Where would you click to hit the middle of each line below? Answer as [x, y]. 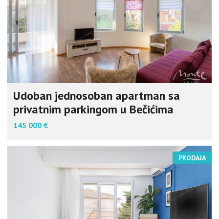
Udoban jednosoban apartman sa [97, 95]
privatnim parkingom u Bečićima [93, 109]
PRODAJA [192, 158]
